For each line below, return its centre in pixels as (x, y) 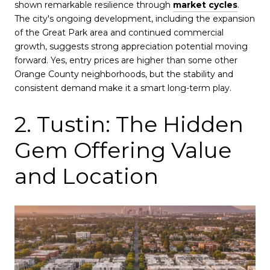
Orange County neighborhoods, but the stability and (124, 74)
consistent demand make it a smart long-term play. (123, 88)
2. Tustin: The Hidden (129, 124)
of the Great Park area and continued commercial (119, 33)
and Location (86, 176)
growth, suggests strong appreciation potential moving (131, 47)
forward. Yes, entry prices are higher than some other (126, 61)
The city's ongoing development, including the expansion (135, 19)
